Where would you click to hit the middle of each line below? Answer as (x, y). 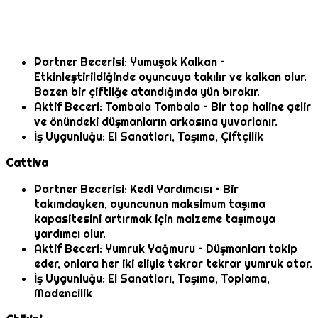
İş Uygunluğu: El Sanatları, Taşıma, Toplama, (152, 279)
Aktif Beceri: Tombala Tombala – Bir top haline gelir (172, 107)
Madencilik (63, 294)
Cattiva (27, 163)
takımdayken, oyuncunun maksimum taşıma (150, 204)
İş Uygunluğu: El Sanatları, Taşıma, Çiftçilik (149, 137)
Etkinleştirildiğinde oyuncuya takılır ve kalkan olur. (170, 77)
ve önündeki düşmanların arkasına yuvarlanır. (156, 122)
